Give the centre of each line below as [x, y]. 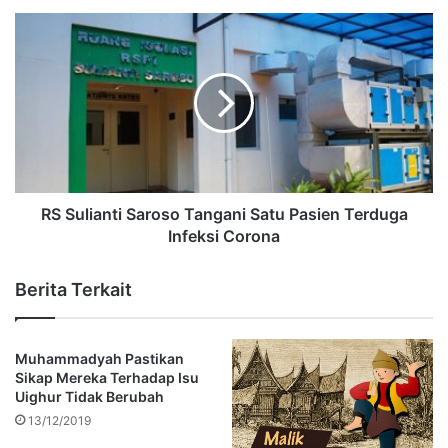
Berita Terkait [73, 289]
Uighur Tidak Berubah [89, 396]
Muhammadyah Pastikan [99, 358]
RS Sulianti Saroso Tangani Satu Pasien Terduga [224, 213]
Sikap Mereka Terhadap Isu [107, 377]
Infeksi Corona [224, 235]
